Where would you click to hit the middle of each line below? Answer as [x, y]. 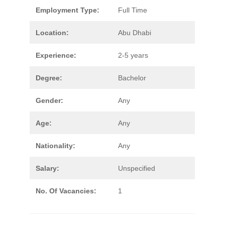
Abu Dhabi [135, 33]
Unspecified [137, 168]
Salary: [47, 168]
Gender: [49, 100]
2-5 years [133, 55]
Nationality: [55, 146]
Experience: [56, 55]
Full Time [133, 10]
